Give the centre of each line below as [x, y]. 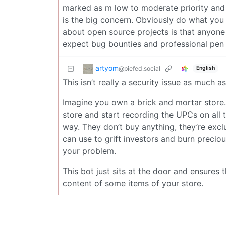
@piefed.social [139, 68]
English [205, 68]
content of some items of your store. [133, 183]
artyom [107, 68]
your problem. [89, 151]
